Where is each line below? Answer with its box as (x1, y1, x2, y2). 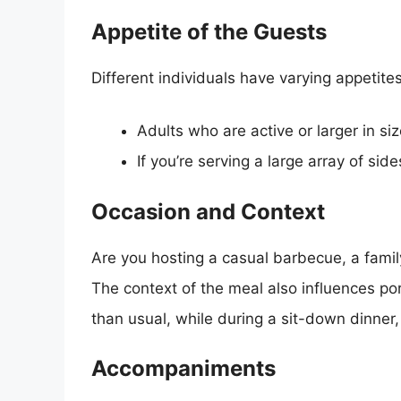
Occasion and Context (91, 198, 325, 225)
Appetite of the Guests (91, 18, 327, 45)
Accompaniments (91, 355, 276, 382)
